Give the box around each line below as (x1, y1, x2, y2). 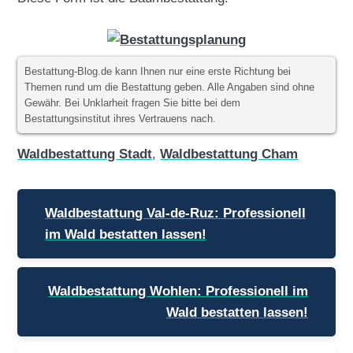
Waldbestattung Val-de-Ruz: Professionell (44, 205, 306, 221)
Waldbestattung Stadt (17, 145, 153, 162)
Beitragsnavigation (17, 184, 169, 204)
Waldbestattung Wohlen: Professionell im (48, 283, 309, 299)
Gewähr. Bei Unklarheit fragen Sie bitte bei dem (24, 97, 241, 109)
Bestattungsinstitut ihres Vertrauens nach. (24, 113, 217, 124)
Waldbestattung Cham (160, 145, 299, 162)
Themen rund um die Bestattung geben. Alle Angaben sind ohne (24, 81, 315, 93)
